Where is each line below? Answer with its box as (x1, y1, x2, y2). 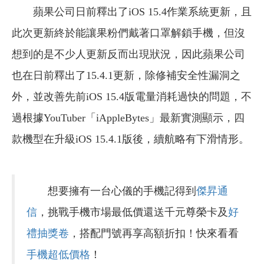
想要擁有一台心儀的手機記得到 (27, 184, 196, 197)
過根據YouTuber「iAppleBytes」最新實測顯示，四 (12, 111, 245, 124)
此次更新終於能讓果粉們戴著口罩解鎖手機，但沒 (12, 27, 245, 39)
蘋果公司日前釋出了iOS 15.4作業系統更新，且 (33, 5, 252, 18)
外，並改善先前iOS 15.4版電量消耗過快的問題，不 (12, 90, 252, 103)
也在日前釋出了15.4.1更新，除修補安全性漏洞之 (12, 69, 240, 81)
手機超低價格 (27, 248, 90, 260)
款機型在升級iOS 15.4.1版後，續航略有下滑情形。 (12, 133, 249, 145)
